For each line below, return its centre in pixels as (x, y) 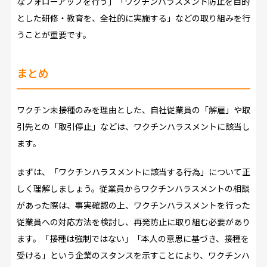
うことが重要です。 (54, 35)
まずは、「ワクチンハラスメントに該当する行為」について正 (133, 172)
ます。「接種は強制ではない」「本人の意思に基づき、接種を (133, 239)
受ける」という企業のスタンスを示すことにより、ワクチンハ (133, 255)
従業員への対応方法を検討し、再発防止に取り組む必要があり (133, 222)
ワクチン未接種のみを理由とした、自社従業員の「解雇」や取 (133, 110)
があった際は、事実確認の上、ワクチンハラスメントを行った (133, 205)
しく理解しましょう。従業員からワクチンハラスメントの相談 (133, 189)
